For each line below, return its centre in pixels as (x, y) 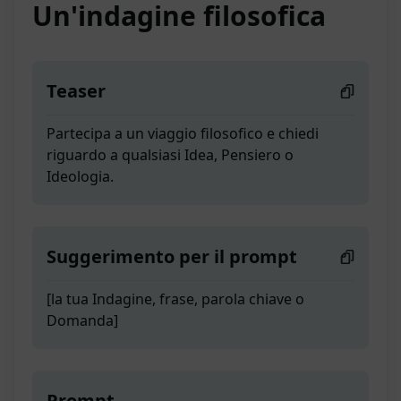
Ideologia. (80, 177)
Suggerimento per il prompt (172, 257)
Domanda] (82, 321)
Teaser (76, 91)
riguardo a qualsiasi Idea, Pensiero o (170, 155)
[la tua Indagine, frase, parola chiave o (175, 299)
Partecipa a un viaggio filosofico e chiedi (183, 134)
